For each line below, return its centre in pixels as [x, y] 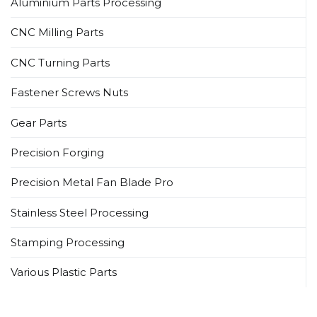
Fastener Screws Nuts [69, 93]
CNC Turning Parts [60, 62]
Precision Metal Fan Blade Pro [92, 183]
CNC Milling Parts [57, 33]
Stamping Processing [68, 243]
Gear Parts [39, 122]
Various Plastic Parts [64, 272]
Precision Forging [57, 152]
